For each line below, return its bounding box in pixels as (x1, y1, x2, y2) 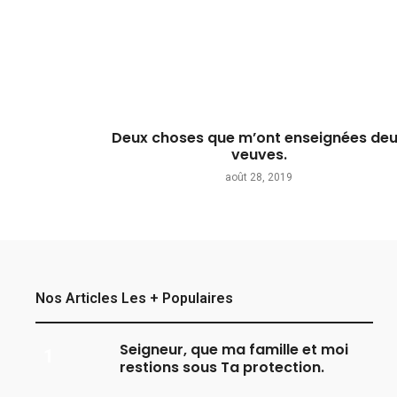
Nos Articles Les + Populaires (35, 289, 233, 307)
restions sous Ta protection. (120, 356, 325, 378)
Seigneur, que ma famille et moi (120, 339, 349, 360)
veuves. (230, 144, 287, 165)
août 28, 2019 (225, 170, 292, 183)
